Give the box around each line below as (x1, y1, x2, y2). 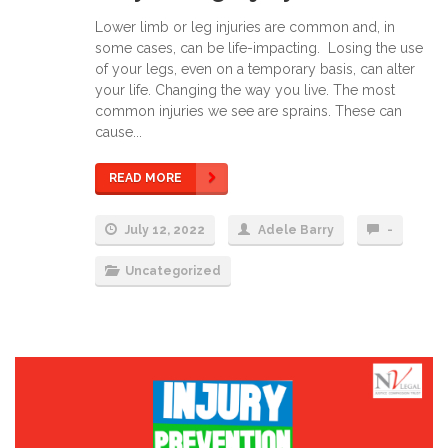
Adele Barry (258, 222, 334, 237)
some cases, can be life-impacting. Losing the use (95, 39, 423, 56)
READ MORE (109, 170, 182, 185)
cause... (95, 123, 142, 140)
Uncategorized (125, 263, 221, 278)
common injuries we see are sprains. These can (95, 102, 402, 119)
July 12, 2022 (122, 222, 205, 237)
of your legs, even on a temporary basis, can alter (95, 60, 415, 77)
